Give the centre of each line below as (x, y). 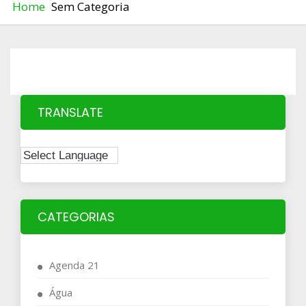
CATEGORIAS (76, 217)
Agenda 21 (74, 265)
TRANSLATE (70, 112)
